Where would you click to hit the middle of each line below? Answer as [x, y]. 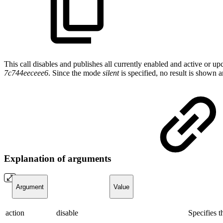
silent [111, 73]
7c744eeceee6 [26, 73]
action [15, 213]
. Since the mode [75, 73]
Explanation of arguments [59, 158]
